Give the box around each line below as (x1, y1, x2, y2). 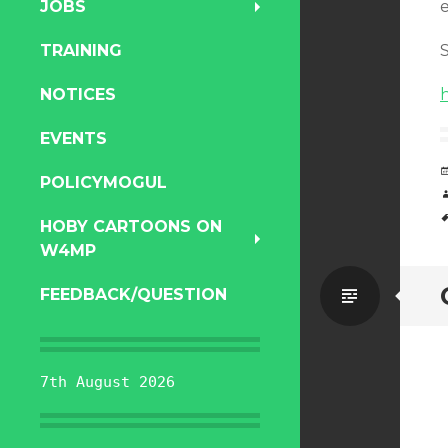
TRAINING (40, 41, 122, 60)
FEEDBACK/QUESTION (40, 285, 227, 304)
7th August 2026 (40, 373, 175, 391)
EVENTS (40, 129, 107, 148)
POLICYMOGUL (40, 173, 167, 192)
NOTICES (40, 85, 116, 104)
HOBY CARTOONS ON (40, 217, 222, 236)
